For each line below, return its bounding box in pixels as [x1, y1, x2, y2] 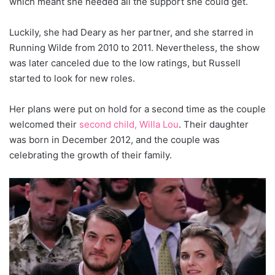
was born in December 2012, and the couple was [9, 133, 220, 145]
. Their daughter [179, 118, 249, 130]
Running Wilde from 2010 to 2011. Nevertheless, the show [9, 41, 260, 53]
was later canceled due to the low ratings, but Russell [9, 56, 241, 69]
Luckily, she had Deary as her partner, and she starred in [9, 26, 254, 38]
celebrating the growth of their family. [9, 149, 174, 161]
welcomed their [9, 118, 79, 130]
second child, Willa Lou [79, 118, 179, 130]
